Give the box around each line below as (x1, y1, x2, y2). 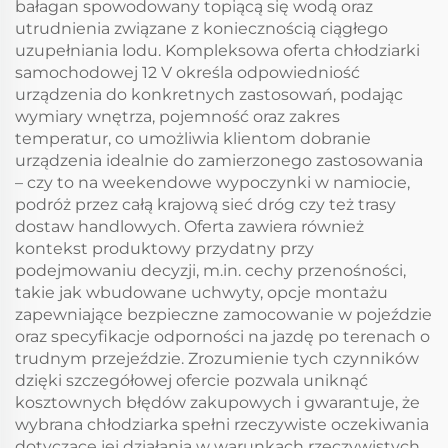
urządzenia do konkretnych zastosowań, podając (15, 85, 403, 104)
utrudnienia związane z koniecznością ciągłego (15, 19, 388, 38)
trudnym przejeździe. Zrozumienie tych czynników (15, 349, 419, 368)
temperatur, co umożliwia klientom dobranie (15, 129, 371, 148)
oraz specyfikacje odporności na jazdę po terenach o (15, 327, 430, 346)
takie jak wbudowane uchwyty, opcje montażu (15, 283, 388, 302)
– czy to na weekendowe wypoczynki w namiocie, (15, 173, 410, 192)
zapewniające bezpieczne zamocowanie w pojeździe (15, 305, 432, 324)
